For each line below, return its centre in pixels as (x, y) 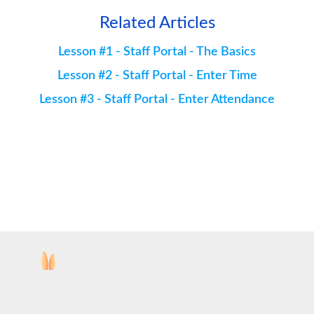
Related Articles (157, 23)
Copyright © (239, 278)
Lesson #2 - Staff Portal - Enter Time (157, 75)
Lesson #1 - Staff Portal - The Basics (157, 52)
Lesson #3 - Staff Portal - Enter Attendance (157, 99)
